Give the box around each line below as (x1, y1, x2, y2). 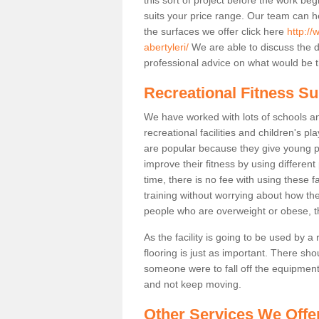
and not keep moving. (144, 278, 241, 290)
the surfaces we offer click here (144, 25, 287, 37)
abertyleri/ (144, 41, 189, 53)
